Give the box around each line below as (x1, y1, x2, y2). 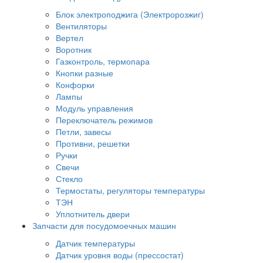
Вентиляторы (56, 19, 107, 32)
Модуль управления (56, 102, 133, 114)
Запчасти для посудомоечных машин (32, 219, 176, 231)
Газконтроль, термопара (56, 55, 150, 67)
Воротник (56, 43, 92, 55)
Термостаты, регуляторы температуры (56, 184, 205, 196)
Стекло (56, 172, 83, 184)
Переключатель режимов (56, 113, 153, 126)
